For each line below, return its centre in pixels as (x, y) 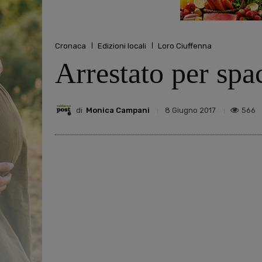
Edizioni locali (122, 46)
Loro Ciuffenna (185, 46)
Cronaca (70, 46)
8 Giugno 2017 (190, 111)
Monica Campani (118, 110)
